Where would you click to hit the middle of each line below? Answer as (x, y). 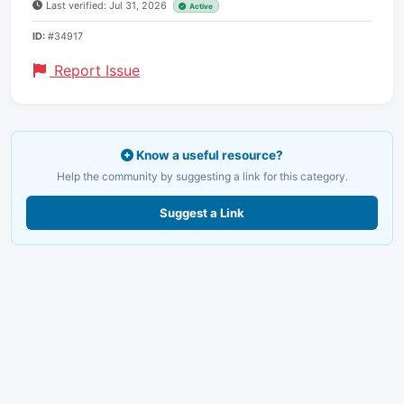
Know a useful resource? (208, 155)
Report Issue (95, 70)
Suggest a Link (202, 212)
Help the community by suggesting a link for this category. (202, 176)
